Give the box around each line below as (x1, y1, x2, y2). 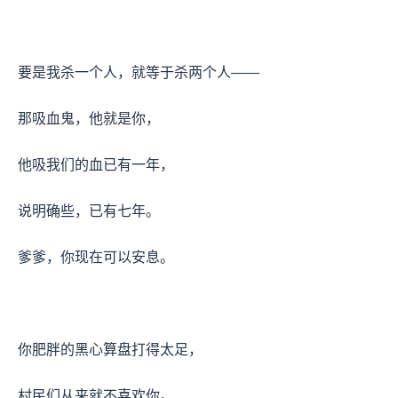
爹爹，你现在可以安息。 (18, 249, 178, 265)
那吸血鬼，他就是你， (18, 110, 163, 126)
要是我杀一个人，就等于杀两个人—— (18, 64, 263, 80)
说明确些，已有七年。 (18, 203, 163, 219)
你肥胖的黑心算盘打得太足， (18, 341, 206, 357)
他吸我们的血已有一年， (18, 156, 178, 172)
